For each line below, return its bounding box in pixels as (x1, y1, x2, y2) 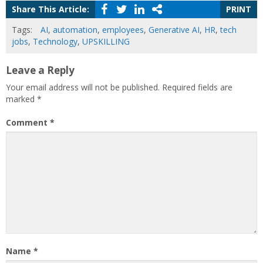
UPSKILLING (82, 36, 130, 47)
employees (102, 24, 144, 35)
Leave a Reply (6, 63, 75, 77)
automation (53, 24, 97, 35)
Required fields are (162, 82, 232, 93)
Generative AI (149, 24, 200, 35)
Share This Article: (12, 4, 89, 15)
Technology (33, 36, 77, 47)
